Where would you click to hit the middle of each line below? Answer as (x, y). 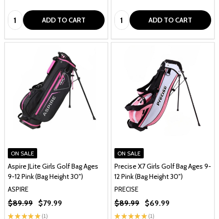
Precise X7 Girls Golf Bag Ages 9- (163, 166)
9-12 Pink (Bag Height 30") (45, 176)
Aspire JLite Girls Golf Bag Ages (53, 166)
